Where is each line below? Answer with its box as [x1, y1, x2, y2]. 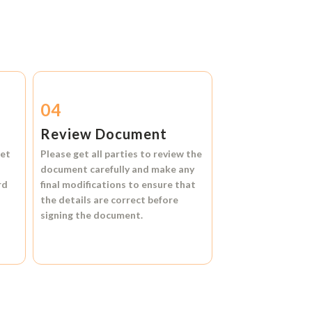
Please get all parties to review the [40, 148, 203, 160]
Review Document [40, 125, 168, 143]
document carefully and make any [40, 163, 195, 175]
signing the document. [40, 209, 143, 221]
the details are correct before [40, 194, 179, 206]
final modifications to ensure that [40, 178, 196, 191]
